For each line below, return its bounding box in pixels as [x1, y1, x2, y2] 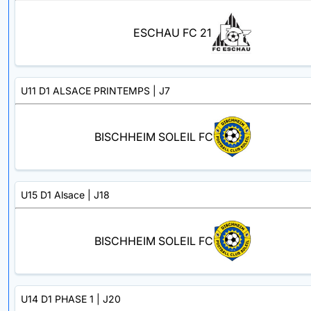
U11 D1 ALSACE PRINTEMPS [21, 84, 150, 96]
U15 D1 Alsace [21, 188, 85, 201]
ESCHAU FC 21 [133, 26, 212, 40]
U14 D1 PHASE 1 [21, 292, 94, 305]
